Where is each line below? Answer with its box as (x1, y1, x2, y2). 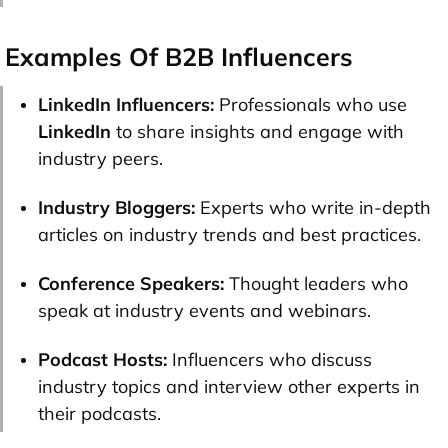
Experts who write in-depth (195, 195, 431, 219)
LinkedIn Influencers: (38, 92, 214, 116)
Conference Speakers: (38, 271, 229, 295)
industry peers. (38, 146, 163, 170)
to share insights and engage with (111, 119, 404, 143)
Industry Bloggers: (38, 195, 195, 219)
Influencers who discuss (167, 347, 372, 371)
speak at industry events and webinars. (38, 298, 371, 322)
